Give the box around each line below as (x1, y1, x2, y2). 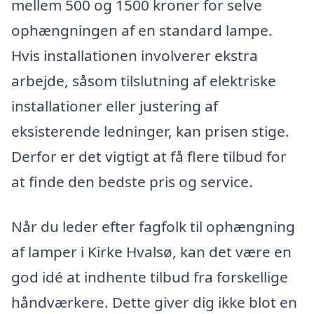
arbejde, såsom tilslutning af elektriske (11, 71, 276, 91)
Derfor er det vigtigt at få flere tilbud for (11, 146, 287, 167)
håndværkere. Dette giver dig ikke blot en (11, 292, 297, 312)
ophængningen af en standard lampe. (11, 20, 273, 41)
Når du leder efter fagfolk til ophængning (11, 216, 295, 236)
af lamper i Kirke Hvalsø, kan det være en (11, 241, 292, 261)
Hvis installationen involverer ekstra (11, 46, 258, 66)
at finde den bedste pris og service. (11, 172, 253, 192)
